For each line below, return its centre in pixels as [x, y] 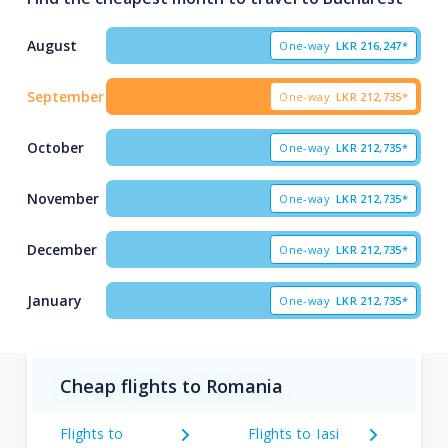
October [55, 147]
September [65, 96]
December [61, 249]
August [51, 45]
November [62, 198]
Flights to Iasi [293, 433]
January [54, 300]
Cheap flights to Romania [171, 385]
